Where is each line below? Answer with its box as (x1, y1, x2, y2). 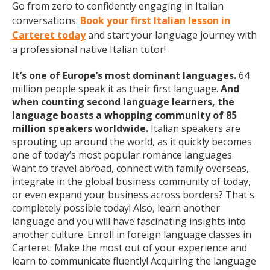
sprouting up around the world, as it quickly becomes (12, 135, 252, 148)
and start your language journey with (86, 28, 257, 42)
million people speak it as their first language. (12, 82, 221, 95)
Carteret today (12, 28, 86, 42)
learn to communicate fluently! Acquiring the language (12, 254, 256, 268)
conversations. (12, 14, 80, 27)
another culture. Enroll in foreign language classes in (12, 228, 251, 241)
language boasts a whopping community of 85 (12, 108, 237, 122)
